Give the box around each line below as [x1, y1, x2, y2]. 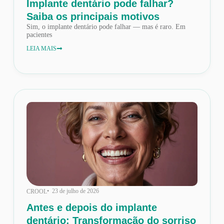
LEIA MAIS [26, 45, 56, 52]
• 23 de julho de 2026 [46, 187, 99, 195]
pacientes [26, 31, 52, 39]
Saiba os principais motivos [26, 11, 159, 22]
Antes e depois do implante [26, 202, 157, 213]
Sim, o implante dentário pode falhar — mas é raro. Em [26, 23, 185, 31]
